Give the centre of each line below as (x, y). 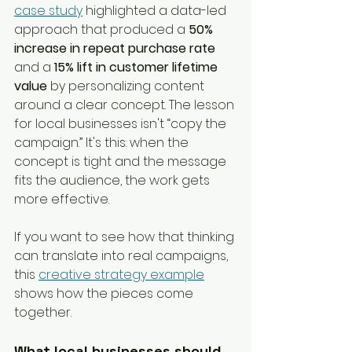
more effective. (62, 200)
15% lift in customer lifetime (137, 68)
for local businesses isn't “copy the (122, 124)
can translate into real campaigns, (123, 256)
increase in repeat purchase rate (115, 49)
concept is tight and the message (122, 162)
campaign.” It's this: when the (103, 143)
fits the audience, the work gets (114, 181)
